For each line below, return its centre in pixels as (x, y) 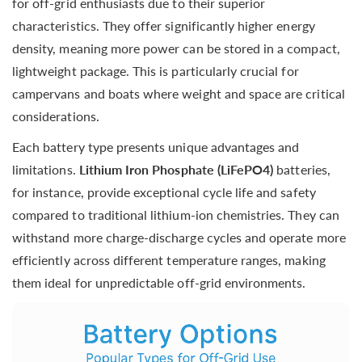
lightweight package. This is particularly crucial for (156, 70)
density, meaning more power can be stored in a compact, (176, 48)
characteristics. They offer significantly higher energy (164, 25)
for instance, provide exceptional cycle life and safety (164, 192)
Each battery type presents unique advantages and (156, 146)
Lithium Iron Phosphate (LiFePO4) (176, 169)
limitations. (46, 169)
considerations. (56, 116)
